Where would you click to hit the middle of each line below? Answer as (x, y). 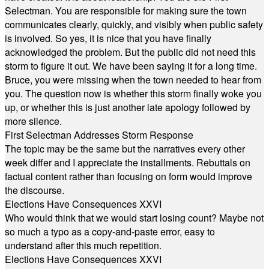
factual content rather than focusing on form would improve (128, 176)
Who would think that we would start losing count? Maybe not (134, 218)
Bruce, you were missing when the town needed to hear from (133, 80)
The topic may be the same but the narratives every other (125, 149)
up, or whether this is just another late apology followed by (128, 107)
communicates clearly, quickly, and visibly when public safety (134, 24)
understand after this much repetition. (83, 245)
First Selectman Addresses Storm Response (99, 135)
